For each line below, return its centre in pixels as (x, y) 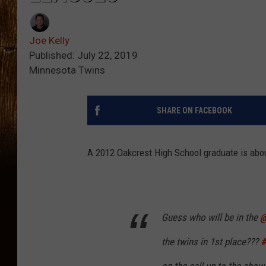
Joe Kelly (49, 41)
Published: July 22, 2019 (83, 56)
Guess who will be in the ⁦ (211, 218)
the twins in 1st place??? (211, 242)
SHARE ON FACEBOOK (194, 111)
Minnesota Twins (67, 70)
